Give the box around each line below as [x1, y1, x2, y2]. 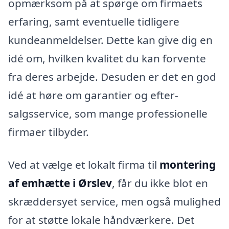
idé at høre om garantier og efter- [8, 88, 178, 103]
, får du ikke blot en [112, 176, 208, 191]
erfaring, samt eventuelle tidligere [8, 14, 179, 29]
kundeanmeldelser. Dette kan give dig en [8, 33, 213, 48]
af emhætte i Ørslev [8, 176, 112, 191]
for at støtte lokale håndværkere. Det [8, 213, 195, 227]
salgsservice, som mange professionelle [8, 106, 208, 121]
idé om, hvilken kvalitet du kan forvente [8, 51, 206, 66]
